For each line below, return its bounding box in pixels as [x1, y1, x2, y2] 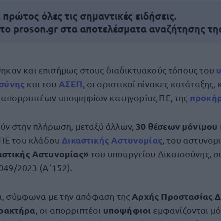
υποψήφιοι [103, 204, 153, 216]
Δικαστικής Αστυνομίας [62, 134, 163, 146]
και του [27, 78, 59, 89]
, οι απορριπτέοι [35, 205, 103, 215]
